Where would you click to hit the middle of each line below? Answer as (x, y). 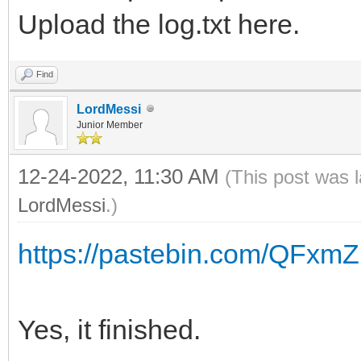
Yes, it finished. (109, 329)
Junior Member (110, 124)
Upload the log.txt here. (159, 24)
